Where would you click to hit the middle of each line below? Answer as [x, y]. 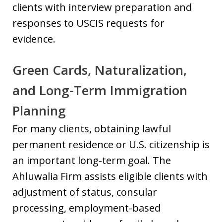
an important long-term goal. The [92, 160]
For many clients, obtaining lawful [92, 129]
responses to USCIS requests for [88, 23]
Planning [39, 111]
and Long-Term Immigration [100, 90]
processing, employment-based [86, 208]
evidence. [34, 39]
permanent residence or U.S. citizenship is [111, 144]
